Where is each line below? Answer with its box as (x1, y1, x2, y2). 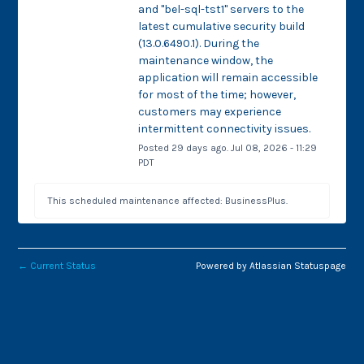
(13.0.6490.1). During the (137, 36, 259, 50)
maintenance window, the (137, 53, 273, 67)
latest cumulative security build (137, 19, 305, 33)
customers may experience (137, 104, 281, 119)
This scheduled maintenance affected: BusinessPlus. (48, 194, 288, 206)
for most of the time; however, (137, 87, 296, 102)
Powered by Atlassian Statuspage (195, 260, 346, 272)
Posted (137, 141, 171, 154)
